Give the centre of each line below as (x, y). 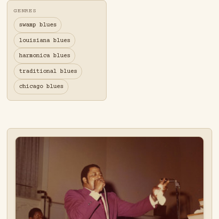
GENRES (25, 11)
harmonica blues (44, 56)
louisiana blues (44, 40)
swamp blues (38, 25)
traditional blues (48, 71)
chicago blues (41, 87)
